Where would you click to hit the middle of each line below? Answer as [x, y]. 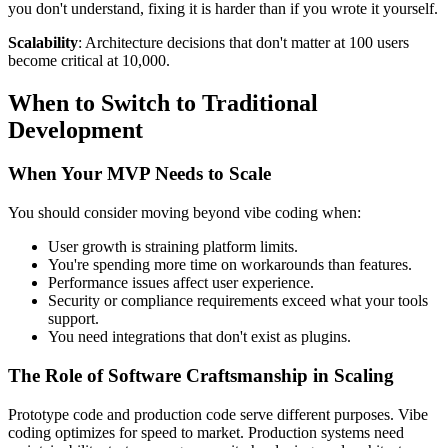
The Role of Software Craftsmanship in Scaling [201, 375]
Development [75, 129]
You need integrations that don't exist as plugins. [199, 337]
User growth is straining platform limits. [173, 247]
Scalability [43, 42]
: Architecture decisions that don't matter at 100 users [243, 42]
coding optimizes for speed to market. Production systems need [206, 432]
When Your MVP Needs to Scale [139, 174]
